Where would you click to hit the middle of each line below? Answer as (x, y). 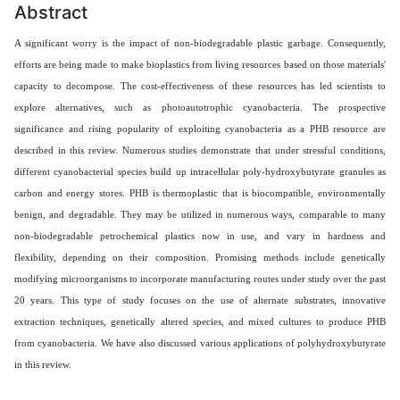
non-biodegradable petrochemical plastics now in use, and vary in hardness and (200, 235)
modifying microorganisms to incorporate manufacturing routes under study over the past (200, 278)
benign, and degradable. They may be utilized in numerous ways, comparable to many (200, 214)
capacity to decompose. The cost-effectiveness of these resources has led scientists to (200, 85)
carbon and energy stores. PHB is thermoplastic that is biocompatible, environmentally (200, 192)
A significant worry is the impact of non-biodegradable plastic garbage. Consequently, (200, 42)
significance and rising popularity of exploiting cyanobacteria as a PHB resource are (200, 128)
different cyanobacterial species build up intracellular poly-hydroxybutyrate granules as (200, 171)
